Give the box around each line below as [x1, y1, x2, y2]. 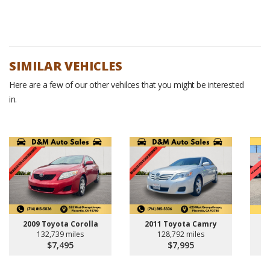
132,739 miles [37, 228, 84, 239]
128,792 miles [157, 228, 204, 239]
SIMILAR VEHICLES [9, 58, 122, 74]
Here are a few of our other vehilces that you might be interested [9, 79, 244, 90]
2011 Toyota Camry [145, 218, 217, 229]
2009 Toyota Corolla [22, 218, 98, 229]
